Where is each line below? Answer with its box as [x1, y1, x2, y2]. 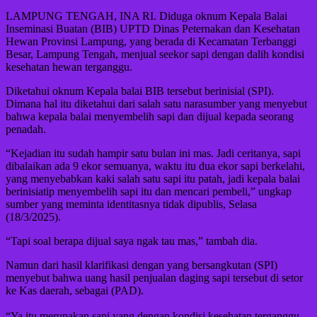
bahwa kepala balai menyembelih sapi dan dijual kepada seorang [6, 110, 294, 123]
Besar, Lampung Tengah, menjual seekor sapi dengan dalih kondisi [6, 48, 304, 61]
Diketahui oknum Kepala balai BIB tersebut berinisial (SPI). [6, 85, 274, 98]
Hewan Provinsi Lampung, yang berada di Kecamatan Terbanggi [6, 35, 296, 48]
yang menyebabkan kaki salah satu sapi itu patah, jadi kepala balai [6, 173, 300, 185]
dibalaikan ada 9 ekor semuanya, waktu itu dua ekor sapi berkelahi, [6, 160, 305, 173]
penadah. [6, 123, 46, 136]
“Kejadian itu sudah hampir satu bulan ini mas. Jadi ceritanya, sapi [6, 147, 301, 160]
